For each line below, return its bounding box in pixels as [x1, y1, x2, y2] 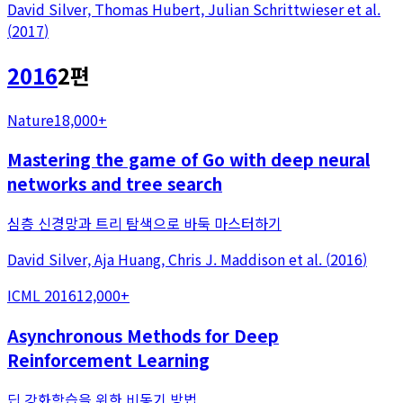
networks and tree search [7, 171, 222, 196]
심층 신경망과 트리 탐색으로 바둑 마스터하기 [7, 212, 282, 235]
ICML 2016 [7, 284, 76, 307]
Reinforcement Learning [7, 346, 210, 372]
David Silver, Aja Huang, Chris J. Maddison [7, 248, 285, 271]
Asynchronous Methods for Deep [7, 322, 279, 347]
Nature [7, 108, 54, 130]
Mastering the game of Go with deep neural [7, 147, 370, 172]
